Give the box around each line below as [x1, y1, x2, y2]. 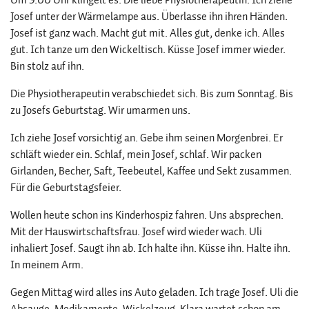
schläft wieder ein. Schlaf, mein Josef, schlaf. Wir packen [10, 146, 261, 163]
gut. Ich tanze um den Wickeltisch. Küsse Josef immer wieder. [10, 41, 286, 58]
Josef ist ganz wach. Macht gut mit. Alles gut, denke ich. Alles [10, 24, 285, 41]
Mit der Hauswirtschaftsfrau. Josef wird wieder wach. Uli [10, 223, 262, 240]
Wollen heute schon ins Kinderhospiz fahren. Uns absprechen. [10, 206, 283, 223]
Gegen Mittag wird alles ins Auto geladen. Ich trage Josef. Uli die [10, 283, 299, 301]
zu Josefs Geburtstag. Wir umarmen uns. [10, 101, 190, 119]
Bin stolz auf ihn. [10, 57, 84, 74]
